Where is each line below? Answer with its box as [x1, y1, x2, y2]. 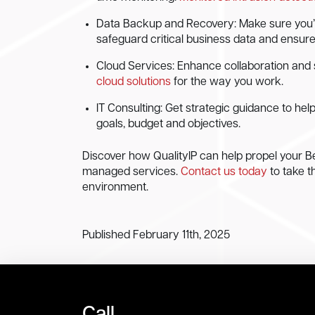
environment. [82, 182, 148, 193]
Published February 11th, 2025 [82, 230, 230, 241]
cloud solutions [96, 77, 171, 88]
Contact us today [181, 167, 267, 178]
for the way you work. [171, 77, 283, 88]
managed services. [82, 167, 181, 178]
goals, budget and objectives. [96, 119, 240, 130]
